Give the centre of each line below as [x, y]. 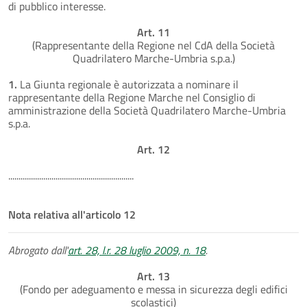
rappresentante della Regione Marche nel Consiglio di [132, 97]
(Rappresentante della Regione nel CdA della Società [153, 45]
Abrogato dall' [38, 250]
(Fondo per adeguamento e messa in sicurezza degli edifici [153, 289]
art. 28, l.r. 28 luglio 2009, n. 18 [137, 250]
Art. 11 [153, 32]
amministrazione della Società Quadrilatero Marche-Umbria [147, 110]
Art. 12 [153, 149]
